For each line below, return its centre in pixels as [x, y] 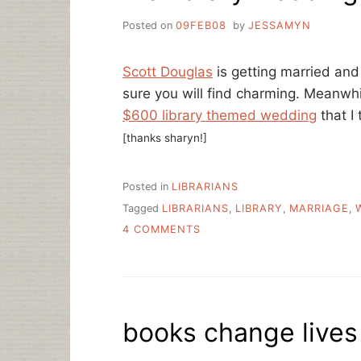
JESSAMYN [279, 25]
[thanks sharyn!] [165, 137]
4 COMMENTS [162, 229]
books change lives [240, 332]
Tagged [142, 208]
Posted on [149, 25]
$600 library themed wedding [220, 115]
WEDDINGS [231, 276]
